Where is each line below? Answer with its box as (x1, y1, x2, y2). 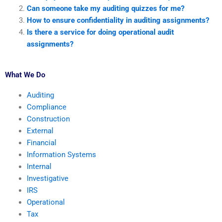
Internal (26, 162, 52, 171)
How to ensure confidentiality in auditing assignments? (26, 15, 209, 25)
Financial (26, 138, 56, 148)
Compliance (26, 103, 66, 112)
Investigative (26, 174, 68, 183)
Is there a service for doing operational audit (26, 27, 174, 37)
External (26, 126, 54, 136)
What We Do (5, 70, 45, 80)
